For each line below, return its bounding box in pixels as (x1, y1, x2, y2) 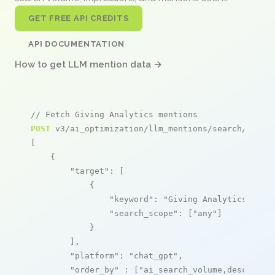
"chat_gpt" (129, 250, 178, 260)
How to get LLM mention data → (15, 58, 162, 70)
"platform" (70, 250, 119, 260)
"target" (70, 166, 109, 176)
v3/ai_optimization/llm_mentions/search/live (50, 123, 266, 133)
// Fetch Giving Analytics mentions (31, 109, 198, 119)
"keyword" (109, 194, 153, 204)
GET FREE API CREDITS (28, 13, 129, 23)
